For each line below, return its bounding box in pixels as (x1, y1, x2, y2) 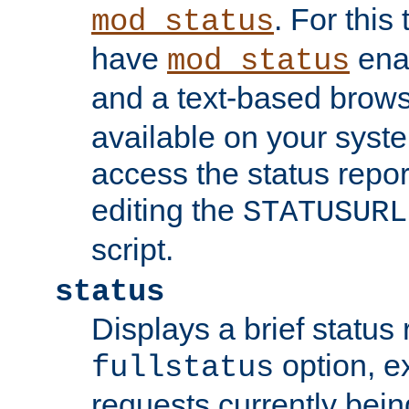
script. (91, 232, 173, 267)
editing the (91, 193, 243, 228)
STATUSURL (243, 195, 407, 231)
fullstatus (91, 351, 274, 386)
